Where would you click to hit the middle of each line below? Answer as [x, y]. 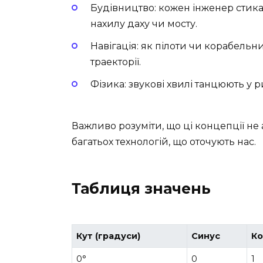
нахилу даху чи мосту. [144, 24]
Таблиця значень [141, 188]
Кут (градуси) [109, 236]
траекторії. [116, 62]
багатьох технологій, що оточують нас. [164, 141]
